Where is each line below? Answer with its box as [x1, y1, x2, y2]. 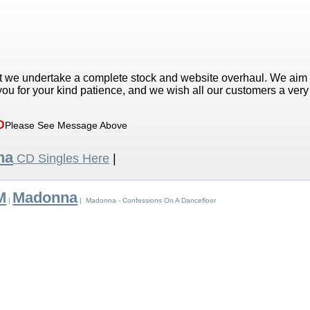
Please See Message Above [5, 120, 127, 131]
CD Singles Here [13, 152, 109, 166]
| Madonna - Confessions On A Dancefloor [77, 197, 217, 205]
